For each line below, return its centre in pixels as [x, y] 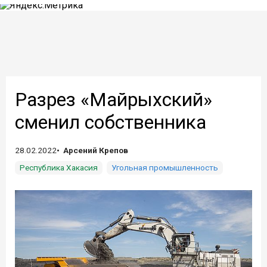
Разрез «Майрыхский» [114, 100]
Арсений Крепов [96, 150]
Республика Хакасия [59, 167]
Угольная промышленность [165, 167]
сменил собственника [111, 122]
